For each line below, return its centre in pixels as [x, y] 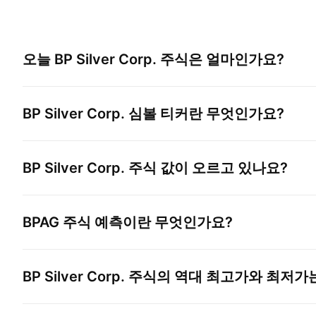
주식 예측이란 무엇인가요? [146, 222]
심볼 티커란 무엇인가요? [205, 114]
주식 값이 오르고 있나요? [206, 168]
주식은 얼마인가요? [220, 59]
